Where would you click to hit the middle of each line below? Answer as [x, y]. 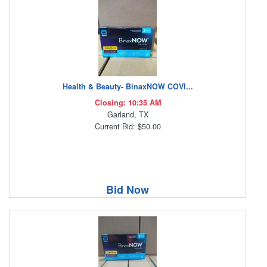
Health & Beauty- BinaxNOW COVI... [128, 87]
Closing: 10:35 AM [128, 103]
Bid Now [128, 190]
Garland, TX [128, 115]
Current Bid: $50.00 [128, 127]
